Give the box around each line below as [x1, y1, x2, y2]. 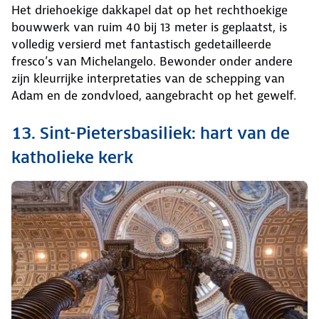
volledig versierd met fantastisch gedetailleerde [11, 36, 271, 53]
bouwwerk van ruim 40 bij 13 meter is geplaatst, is [11, 19, 287, 36]
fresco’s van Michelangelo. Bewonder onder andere [11, 53, 293, 70]
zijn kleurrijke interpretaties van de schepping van [11, 70, 285, 87]
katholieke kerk [11, 147, 133, 168]
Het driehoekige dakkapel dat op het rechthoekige [11, 2, 288, 19]
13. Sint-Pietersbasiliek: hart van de [11, 123, 290, 144]
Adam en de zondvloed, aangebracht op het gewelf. [11, 88, 296, 104]
